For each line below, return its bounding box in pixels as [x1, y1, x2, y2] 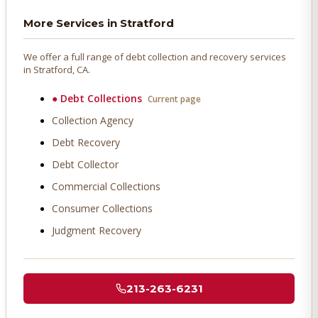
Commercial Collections [52, 180, 160, 194]
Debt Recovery [52, 136, 120, 150]
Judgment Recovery [52, 224, 141, 238]
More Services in [23, 16, 120, 31]
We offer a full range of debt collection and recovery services [23, 50, 286, 64]
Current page [148, 93, 201, 106]
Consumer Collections [52, 202, 153, 216]
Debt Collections [60, 92, 142, 106]
